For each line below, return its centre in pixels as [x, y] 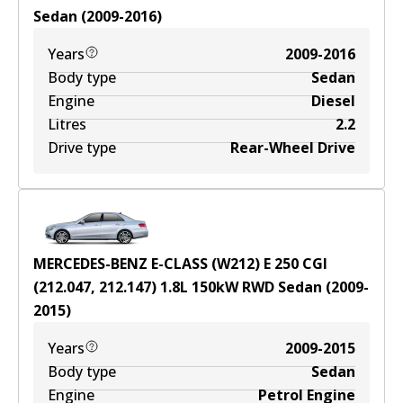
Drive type [82, 148]
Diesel [333, 101]
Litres [67, 124]
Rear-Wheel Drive [293, 148]
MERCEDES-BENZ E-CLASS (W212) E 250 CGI [180, 264]
